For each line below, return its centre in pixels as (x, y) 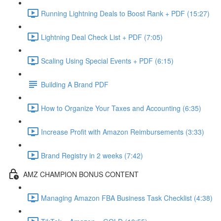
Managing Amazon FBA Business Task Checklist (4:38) (127, 198)
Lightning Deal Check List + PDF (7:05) (102, 37)
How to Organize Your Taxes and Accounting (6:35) (121, 108)
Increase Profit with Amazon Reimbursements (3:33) (123, 131)
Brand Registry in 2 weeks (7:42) (92, 155)
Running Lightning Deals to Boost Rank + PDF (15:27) (125, 13)
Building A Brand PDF (75, 84)
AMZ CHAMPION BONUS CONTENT (81, 174)
